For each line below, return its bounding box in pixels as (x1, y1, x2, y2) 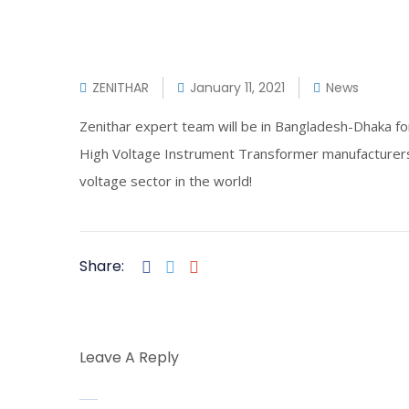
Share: (79, 255, 124, 277)
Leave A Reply (79, 347, 179, 368)
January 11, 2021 (190, 79, 285, 97)
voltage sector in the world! (79, 172, 252, 190)
